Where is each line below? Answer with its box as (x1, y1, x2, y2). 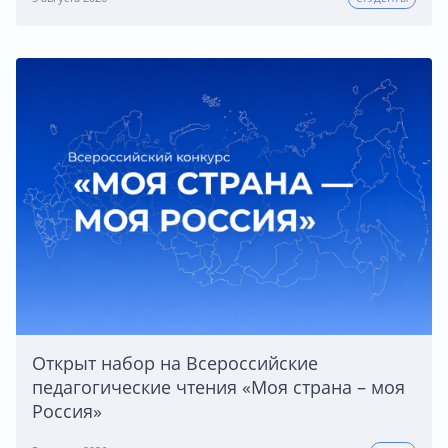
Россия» (32, 399, 102, 424)
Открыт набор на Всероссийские (32, 351, 318, 376)
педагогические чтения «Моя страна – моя (32, 375, 405, 400)
